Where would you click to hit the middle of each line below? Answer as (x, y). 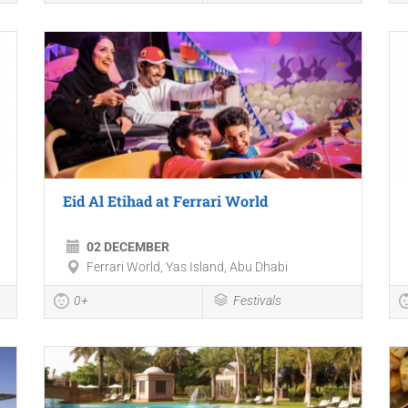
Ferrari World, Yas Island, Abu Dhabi (187, 267)
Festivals (258, 301)
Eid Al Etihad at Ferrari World (165, 201)
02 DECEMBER (127, 247)
